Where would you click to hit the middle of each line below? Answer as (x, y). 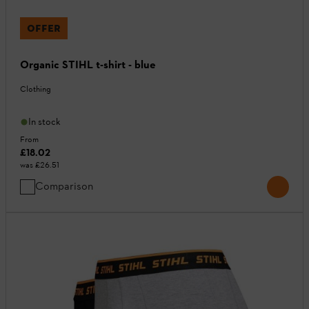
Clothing (36, 89)
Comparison (64, 186)
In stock (44, 122)
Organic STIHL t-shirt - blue (88, 65)
